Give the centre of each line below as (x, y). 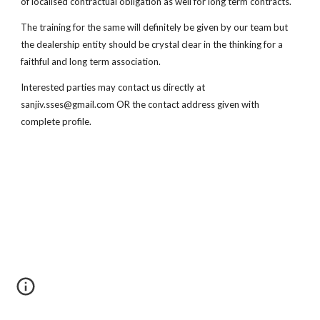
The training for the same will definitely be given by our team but (155, 27)
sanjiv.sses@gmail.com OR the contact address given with (140, 104)
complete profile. (56, 121)
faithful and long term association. (91, 61)
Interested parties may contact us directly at (113, 87)
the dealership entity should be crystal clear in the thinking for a (152, 44)
